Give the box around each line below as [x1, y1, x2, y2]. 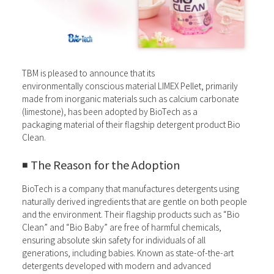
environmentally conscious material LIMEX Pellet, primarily [21, 79, 238, 92]
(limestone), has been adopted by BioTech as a [21, 105, 198, 117]
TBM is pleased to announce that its [21, 66, 155, 79]
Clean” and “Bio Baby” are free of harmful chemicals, [21, 221, 221, 234]
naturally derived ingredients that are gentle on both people [21, 195, 247, 208]
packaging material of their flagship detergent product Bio [21, 117, 240, 130]
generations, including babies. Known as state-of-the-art [21, 246, 234, 259]
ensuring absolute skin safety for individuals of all [21, 234, 206, 246]
